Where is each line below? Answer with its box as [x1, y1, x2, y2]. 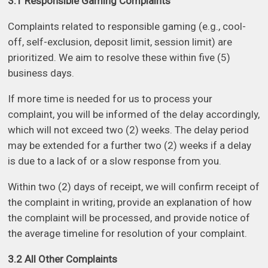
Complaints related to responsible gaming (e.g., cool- [8, 20, 246, 33]
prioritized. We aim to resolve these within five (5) [8, 51, 231, 64]
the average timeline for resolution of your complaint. [8, 227, 248, 240]
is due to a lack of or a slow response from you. [8, 155, 222, 167]
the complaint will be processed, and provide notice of [8, 212, 251, 224]
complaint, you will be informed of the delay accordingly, [8, 108, 260, 121]
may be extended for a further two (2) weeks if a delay [8, 139, 252, 152]
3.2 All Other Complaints [8, 253, 118, 266]
